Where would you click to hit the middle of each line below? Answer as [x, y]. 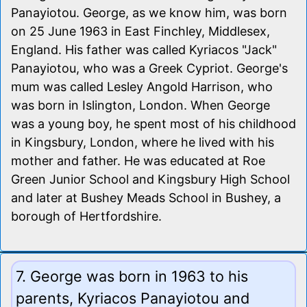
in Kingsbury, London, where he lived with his [143, 142]
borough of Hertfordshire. [86, 216]
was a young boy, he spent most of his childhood [153, 123]
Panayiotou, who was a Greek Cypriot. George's [149, 68]
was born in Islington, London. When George [140, 105]
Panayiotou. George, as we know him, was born [149, 12]
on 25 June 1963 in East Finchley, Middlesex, [140, 31]
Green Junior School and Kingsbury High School [150, 179]
